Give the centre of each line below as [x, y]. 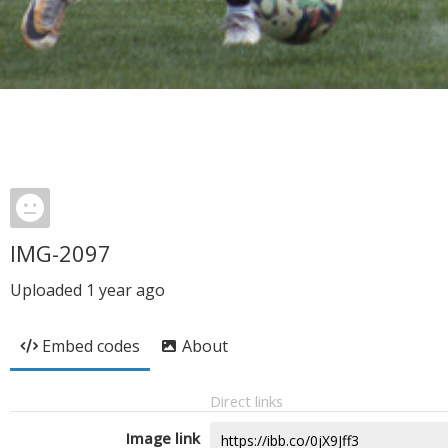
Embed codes [91, 346]
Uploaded [48, 290]
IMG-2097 [60, 253]
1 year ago [125, 290]
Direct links [246, 401]
